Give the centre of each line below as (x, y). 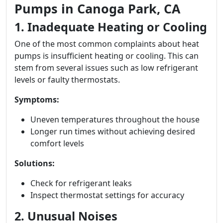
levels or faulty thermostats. (67, 80)
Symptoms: (37, 100)
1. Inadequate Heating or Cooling (111, 27)
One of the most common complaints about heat (107, 44)
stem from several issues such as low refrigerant (106, 68)
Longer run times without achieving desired (113, 131)
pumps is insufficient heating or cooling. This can (107, 56)
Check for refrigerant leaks (81, 183)
